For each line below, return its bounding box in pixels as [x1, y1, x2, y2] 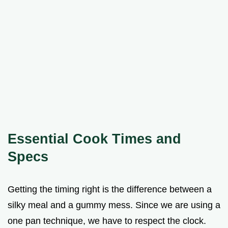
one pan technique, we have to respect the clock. [8, 215, 206, 226]
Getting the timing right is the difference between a [8, 184, 212, 194]
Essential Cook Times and [8, 130, 181, 147]
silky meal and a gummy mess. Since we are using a [8, 199, 220, 210]
